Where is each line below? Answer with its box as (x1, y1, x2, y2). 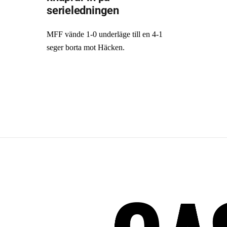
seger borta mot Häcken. (47, 43, 125, 52)
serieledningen (47, 3, 119, 17)
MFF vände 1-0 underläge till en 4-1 (47, 30, 163, 39)
